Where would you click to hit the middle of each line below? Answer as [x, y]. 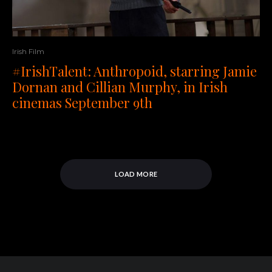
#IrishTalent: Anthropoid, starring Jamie [134, 71]
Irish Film [28, 52]
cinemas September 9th [82, 103]
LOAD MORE [136, 174]
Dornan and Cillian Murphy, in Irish [120, 87]
